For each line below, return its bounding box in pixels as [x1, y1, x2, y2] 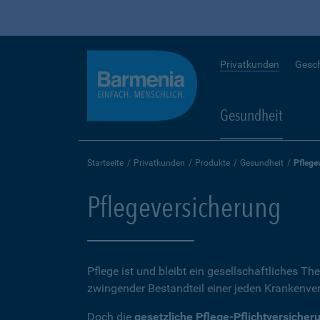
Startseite [87, 158, 124, 168]
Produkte [195, 158, 230, 168]
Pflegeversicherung [87, 190, 281, 224]
